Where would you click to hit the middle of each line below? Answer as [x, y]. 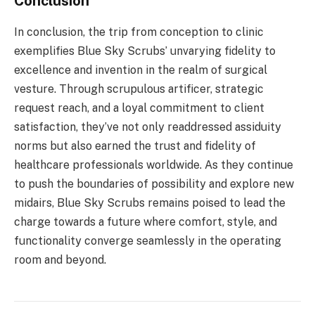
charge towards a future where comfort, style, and [146, 221]
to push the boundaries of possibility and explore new [154, 184]
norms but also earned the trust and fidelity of [135, 146]
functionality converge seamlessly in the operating [148, 240]
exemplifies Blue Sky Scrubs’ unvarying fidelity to [145, 51]
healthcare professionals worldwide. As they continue [154, 165]
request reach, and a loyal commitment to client [139, 108]
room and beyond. [60, 259]
